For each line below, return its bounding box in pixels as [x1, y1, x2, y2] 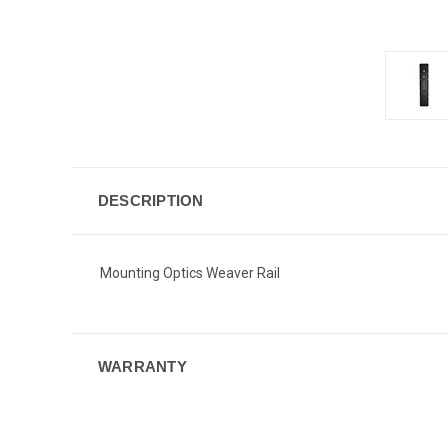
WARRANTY [97, 357, 187, 375]
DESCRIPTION [97, 191, 204, 209]
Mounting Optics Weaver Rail [100, 264, 283, 281]
